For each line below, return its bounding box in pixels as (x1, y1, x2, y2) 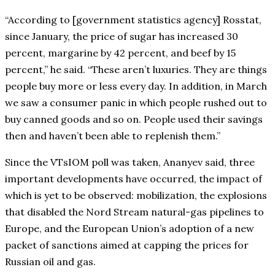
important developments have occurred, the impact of (5, 172, 262, 185)
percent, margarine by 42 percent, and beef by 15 (5, 47, 236, 60)
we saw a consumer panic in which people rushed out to (5, 96, 267, 109)
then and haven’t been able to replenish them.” (5, 130, 220, 142)
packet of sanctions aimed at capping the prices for (5, 239, 249, 252)
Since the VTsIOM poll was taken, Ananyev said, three (5, 156, 255, 169)
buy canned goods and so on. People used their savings (5, 113, 263, 126)
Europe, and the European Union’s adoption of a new (5, 222, 254, 235)
